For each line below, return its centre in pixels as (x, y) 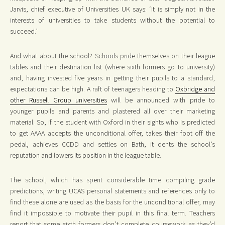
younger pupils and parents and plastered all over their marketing (113, 111)
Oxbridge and (195, 89)
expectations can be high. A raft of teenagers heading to (93, 89)
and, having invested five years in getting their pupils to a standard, (113, 78)
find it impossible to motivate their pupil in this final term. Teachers (113, 213)
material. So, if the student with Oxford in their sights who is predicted (113, 122)
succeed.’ (24, 31)
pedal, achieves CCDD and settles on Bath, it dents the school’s (113, 144)
